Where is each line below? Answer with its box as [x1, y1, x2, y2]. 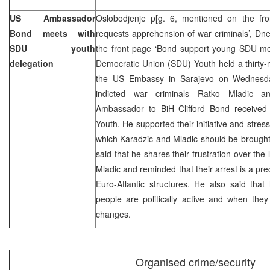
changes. [96, 207, 131, 220]
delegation [10, 57, 54, 69]
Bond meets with [10, 27, 95, 39]
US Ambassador [10, 11, 95, 24]
